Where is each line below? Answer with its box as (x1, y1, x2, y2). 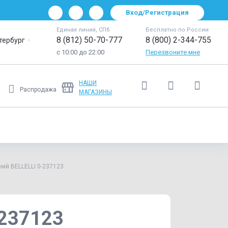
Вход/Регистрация (126, 9, 189, 16)
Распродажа (20, 85, 57, 93)
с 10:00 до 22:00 (56, 48, 105, 56)
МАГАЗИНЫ (79, 89, 112, 96)
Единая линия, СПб (56, 26, 110, 33)
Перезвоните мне (146, 48, 201, 56)
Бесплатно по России (146, 26, 209, 33)
